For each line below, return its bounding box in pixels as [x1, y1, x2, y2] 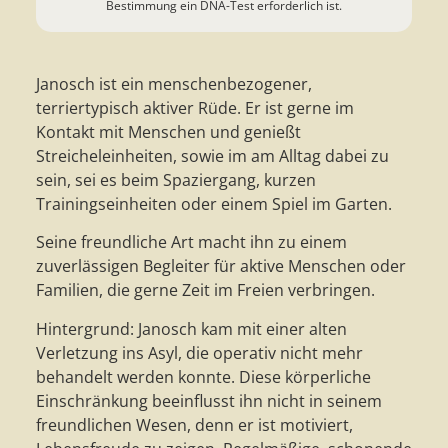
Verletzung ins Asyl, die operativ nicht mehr [35, 341, 363, 364]
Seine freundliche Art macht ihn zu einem [35, 231, 347, 254]
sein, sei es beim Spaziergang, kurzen [35, 169, 316, 192]
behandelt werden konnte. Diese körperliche [35, 365, 371, 388]
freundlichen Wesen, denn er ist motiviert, [35, 413, 353, 436]
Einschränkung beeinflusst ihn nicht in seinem [35, 389, 382, 412]
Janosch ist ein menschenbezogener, [35, 73, 312, 96]
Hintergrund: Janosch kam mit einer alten [35, 317, 347, 340]
